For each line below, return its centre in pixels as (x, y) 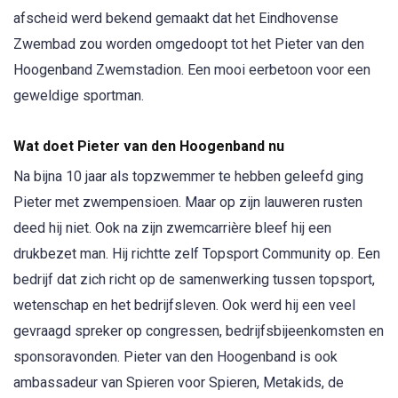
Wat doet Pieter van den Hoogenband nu (149, 147)
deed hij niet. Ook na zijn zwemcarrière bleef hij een (172, 228)
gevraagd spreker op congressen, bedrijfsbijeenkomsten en (199, 331)
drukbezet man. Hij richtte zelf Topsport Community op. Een (197, 254)
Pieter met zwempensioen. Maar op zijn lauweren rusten (188, 203)
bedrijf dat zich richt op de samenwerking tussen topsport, (194, 280)
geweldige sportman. (79, 95)
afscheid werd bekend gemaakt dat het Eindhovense (176, 18)
